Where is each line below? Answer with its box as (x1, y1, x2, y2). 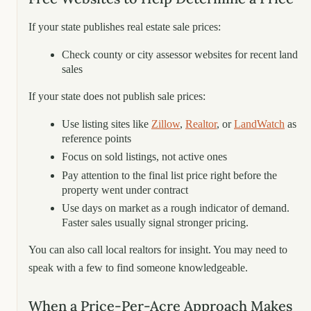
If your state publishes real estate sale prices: (28, 20, 221, 33)
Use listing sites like (62, 117, 151, 130)
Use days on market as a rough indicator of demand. (62, 202, 289, 215)
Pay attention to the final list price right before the (62, 169, 277, 181)
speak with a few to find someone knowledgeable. (28, 262, 248, 274)
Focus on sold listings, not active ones (62, 151, 227, 163)
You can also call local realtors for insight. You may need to (28, 244, 287, 256)
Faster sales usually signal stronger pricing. (62, 217, 249, 229)
